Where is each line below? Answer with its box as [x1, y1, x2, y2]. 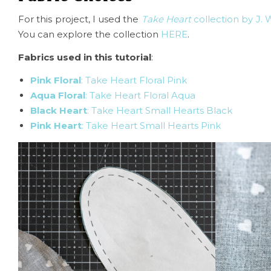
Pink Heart [30, 120, 82, 132]
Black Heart [30, 105, 87, 117]
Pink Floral [30, 74, 81, 87]
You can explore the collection [18, 28, 158, 41]
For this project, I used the [18, 13, 142, 25]
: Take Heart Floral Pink [81, 74, 187, 87]
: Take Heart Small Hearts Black [87, 105, 232, 117]
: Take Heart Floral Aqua [85, 90, 195, 102]
